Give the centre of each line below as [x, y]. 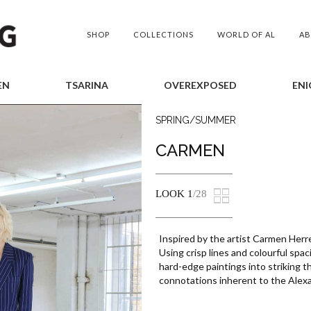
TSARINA [86, 85]
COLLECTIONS [163, 34]
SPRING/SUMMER [196, 120]
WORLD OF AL [246, 34]
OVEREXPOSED [200, 85]
